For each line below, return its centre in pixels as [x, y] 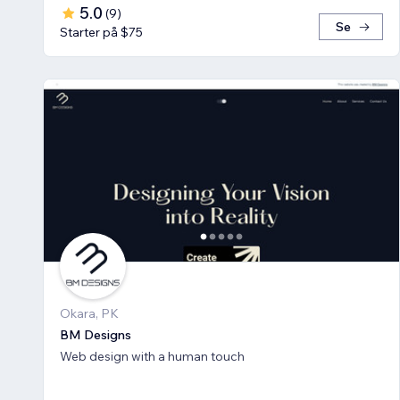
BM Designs [96, 334]
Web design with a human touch [152, 356]
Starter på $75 [101, 32]
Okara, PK [89, 313]
